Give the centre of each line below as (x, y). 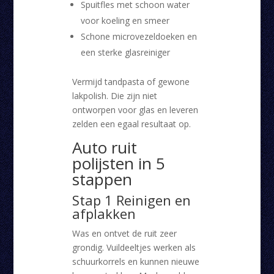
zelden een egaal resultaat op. (131, 124)
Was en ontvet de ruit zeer (124, 234)
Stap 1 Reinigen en (131, 200)
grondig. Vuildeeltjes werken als (134, 248)
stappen (102, 180)
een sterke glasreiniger (125, 53)
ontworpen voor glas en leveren (135, 110)
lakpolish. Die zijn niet (114, 96)
